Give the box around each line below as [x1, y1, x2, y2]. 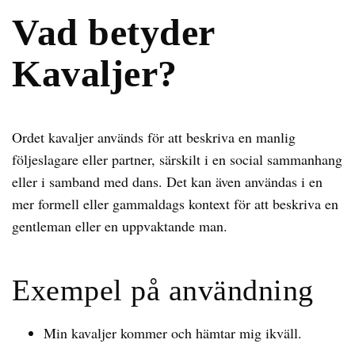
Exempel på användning [12, 273, 314, 307]
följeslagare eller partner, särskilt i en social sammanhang [12, 150, 342, 169]
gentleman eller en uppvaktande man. [12, 216, 227, 235]
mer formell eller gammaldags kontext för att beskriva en [12, 194, 338, 213]
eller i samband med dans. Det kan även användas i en [12, 172, 323, 191]
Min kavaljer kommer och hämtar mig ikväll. [44, 323, 302, 342]
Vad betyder [12, 11, 215, 53]
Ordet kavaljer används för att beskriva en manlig [12, 128, 296, 147]
